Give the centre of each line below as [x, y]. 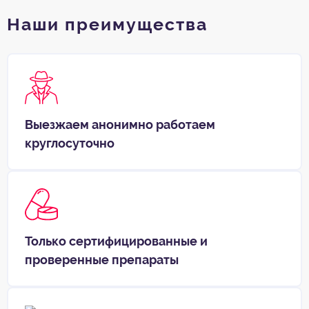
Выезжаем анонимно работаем [120, 125]
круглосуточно [70, 143]
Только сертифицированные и [116, 241]
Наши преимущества [107, 25]
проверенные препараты [102, 260]
